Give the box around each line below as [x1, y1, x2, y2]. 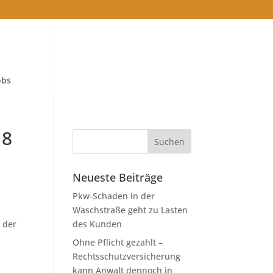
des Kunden [73, 218, 122, 230]
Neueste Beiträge [73, 170, 163, 185]
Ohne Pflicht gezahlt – [73, 236, 163, 248]
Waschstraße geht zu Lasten [73, 204, 188, 216]
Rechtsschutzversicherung [73, 250, 181, 262]
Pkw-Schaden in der [73, 190, 155, 202]
